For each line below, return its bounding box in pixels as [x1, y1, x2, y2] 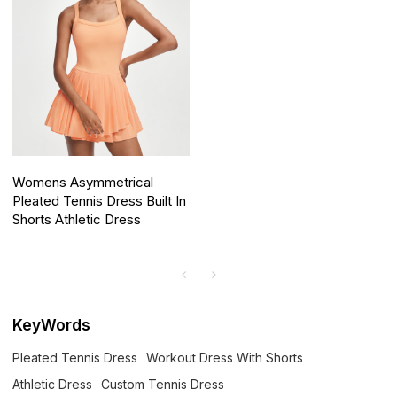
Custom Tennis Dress [101, 377, 225, 393]
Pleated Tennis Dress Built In [12, 192, 187, 209]
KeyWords [12, 315, 91, 335]
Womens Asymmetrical [12, 174, 154, 191]
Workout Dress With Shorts [146, 350, 304, 366]
